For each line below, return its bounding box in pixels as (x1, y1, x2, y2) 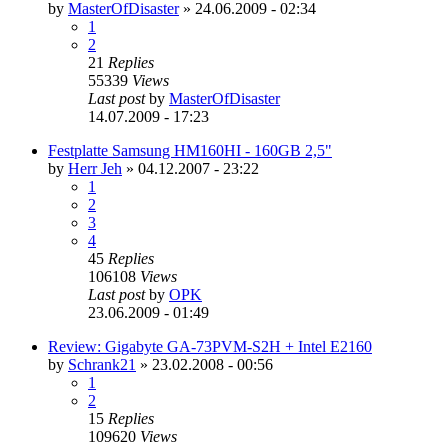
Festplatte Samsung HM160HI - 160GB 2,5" (48, 141, 332, 159)
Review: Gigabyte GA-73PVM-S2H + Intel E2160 (48, 337, 372, 355)
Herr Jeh (68, 159, 122, 177)
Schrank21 (68, 355, 136, 373)
